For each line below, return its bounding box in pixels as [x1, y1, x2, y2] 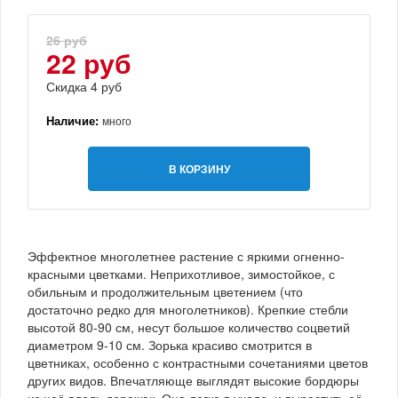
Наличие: [46, 111, 102, 129]
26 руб [46, 30, 87, 49]
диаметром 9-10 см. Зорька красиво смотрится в [28, 335, 312, 354]
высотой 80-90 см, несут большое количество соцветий [28, 317, 350, 336]
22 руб [46, 43, 131, 82]
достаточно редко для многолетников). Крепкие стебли [28, 299, 348, 318]
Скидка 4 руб [46, 76, 122, 95]
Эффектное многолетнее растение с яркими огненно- [28, 246, 345, 265]
